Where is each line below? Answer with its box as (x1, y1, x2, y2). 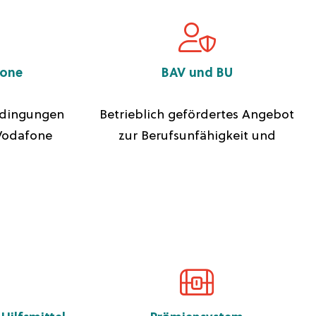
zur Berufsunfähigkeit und (118, 129, 276, 144)
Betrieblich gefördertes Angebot (99, 108, 295, 123)
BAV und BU (161, 66, 233, 81)
